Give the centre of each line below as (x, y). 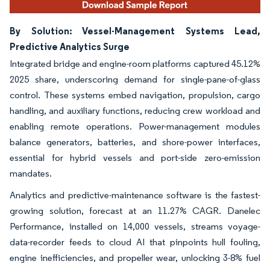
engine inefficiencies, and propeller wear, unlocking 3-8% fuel (135, 257)
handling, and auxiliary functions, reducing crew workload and (135, 110)
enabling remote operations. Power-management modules (135, 126)
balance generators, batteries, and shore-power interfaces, (135, 142)
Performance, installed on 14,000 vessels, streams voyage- (135, 226)
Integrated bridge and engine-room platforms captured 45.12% (135, 63)
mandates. (31, 173)
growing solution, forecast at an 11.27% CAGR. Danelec (135, 210)
